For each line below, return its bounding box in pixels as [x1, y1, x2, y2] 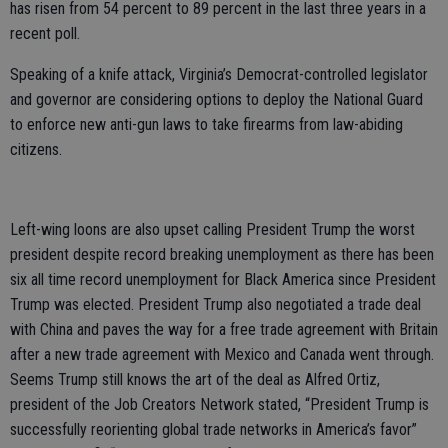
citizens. [10, 140, 62, 159]
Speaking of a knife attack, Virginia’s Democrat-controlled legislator [10, 65, 428, 84]
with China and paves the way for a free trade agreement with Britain [10, 320, 438, 339]
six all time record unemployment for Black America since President [10, 270, 436, 289]
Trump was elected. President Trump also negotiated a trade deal [10, 295, 421, 314]
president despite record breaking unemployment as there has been [10, 245, 434, 264]
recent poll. [10, 24, 80, 43]
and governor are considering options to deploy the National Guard [10, 90, 423, 109]
